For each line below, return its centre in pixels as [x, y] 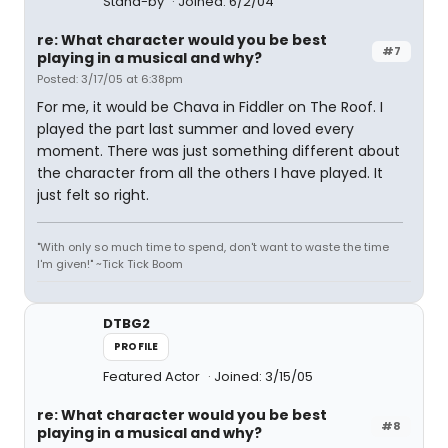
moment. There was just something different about [218, 151]
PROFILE [136, 346]
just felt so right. [93, 195]
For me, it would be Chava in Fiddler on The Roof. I [210, 107]
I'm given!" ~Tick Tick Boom [110, 264]
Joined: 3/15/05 [263, 376]
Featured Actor [153, 376]
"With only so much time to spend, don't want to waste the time [213, 247]
